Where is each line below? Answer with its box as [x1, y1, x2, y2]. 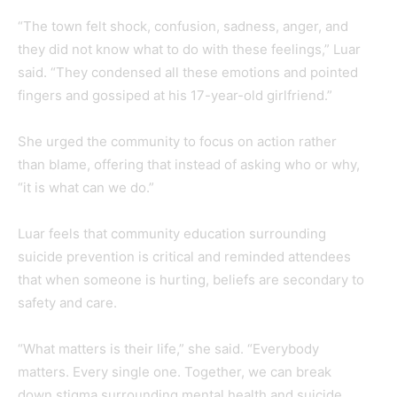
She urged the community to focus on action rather [18, 132, 337, 150]
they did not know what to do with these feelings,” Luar [18, 40, 361, 58]
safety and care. [18, 293, 117, 311]
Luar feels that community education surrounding [18, 224, 326, 242]
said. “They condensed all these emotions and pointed [18, 63, 358, 81]
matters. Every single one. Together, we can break [18, 362, 331, 380]
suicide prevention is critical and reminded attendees [18, 247, 351, 265]
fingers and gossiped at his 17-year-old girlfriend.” [18, 86, 332, 104]
